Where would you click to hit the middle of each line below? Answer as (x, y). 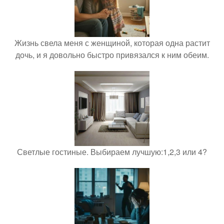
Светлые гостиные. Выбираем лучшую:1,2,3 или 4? (112, 152)
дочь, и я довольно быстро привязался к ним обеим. (112, 55)
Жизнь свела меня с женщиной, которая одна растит (112, 43)
